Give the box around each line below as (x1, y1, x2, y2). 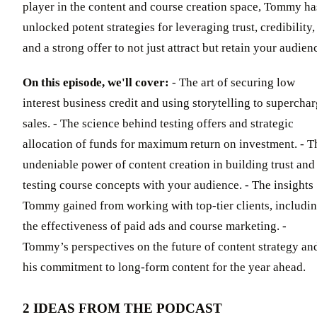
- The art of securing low (169, 76, 295, 90)
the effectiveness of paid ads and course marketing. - (23, 219, 287, 234)
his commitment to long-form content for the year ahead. (23, 260, 306, 275)
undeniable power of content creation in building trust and (23, 158, 315, 172)
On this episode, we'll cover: (23, 76, 169, 90)
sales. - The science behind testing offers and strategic (23, 117, 294, 131)
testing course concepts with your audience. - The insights (23, 178, 313, 192)
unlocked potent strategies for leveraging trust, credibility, (23, 21, 315, 35)
